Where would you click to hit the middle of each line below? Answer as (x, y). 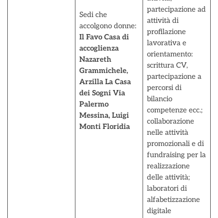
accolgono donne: (108, 26)
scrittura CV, (167, 65)
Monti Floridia (104, 127)
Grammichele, (103, 71)
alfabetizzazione (173, 200)
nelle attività (167, 132)
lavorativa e (166, 43)
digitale (159, 211)
